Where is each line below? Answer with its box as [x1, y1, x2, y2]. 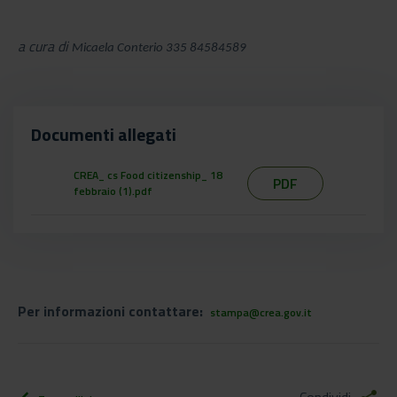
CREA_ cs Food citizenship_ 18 [74, 167, 222, 183]
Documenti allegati [31, 121, 176, 148]
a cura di [18, 35, 72, 57]
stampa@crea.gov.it [210, 304, 312, 321]
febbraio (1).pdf [74, 183, 152, 199]
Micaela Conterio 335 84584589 [72, 42, 246, 55]
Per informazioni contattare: [18, 300, 210, 322]
